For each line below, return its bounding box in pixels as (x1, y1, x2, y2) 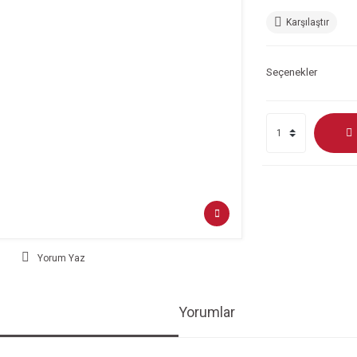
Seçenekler (266, 66, 317, 79)
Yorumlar (178, 303, 235, 320)
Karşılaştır (286, 17, 329, 28)
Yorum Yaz (37, 252, 86, 264)
